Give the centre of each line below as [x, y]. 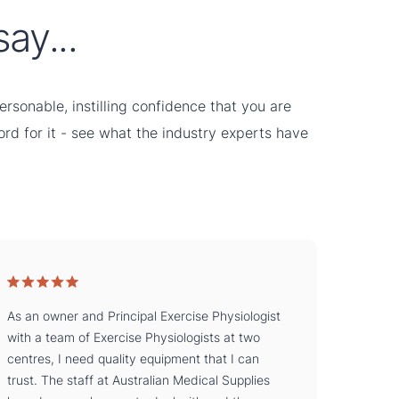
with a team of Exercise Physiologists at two [133, 337]
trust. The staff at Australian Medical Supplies [138, 379]
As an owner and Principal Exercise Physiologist [143, 315]
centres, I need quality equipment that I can [133, 358]
